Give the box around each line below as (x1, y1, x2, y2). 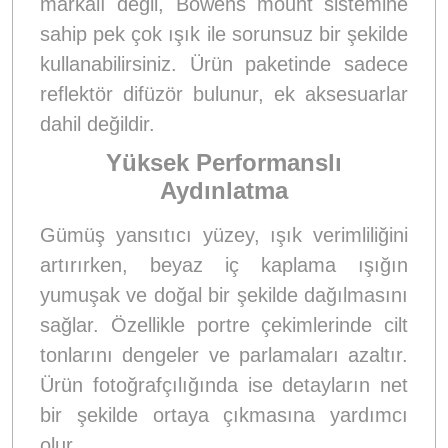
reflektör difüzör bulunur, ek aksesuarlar (40, 82, 408, 105)
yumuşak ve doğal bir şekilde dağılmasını (40, 283, 408, 306)
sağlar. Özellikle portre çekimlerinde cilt (40, 313, 408, 336)
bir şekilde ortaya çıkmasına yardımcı (40, 403, 408, 426)
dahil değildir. (40, 112, 155, 135)
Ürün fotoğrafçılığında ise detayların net (40, 373, 408, 396)
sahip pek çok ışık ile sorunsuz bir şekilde (40, 22, 408, 45)
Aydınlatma (160, 176, 288, 204)
